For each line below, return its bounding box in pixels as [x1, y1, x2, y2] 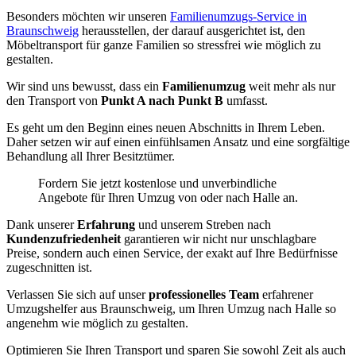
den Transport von [6, 94, 101, 108]
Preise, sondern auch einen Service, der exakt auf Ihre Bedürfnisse [6, 246, 338, 261]
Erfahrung [77, 218, 135, 232]
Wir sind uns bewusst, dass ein [6, 79, 162, 94]
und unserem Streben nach [135, 218, 271, 232]
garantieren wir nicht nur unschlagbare [121, 232, 316, 246]
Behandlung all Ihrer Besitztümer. [6, 149, 175, 164]
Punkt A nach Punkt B [101, 94, 223, 108]
